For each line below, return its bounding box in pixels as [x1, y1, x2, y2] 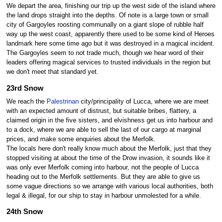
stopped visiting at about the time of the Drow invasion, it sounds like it [6, 154, 210, 162]
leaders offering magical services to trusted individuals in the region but [6, 59, 211, 66]
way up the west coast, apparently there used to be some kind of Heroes [6, 31, 215, 38]
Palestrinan [46, 98, 79, 105]
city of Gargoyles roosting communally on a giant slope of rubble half [6, 21, 204, 29]
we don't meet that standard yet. [6, 68, 99, 76]
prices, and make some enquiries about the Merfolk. [6, 135, 156, 143]
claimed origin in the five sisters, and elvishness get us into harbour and [6, 116, 213, 124]
